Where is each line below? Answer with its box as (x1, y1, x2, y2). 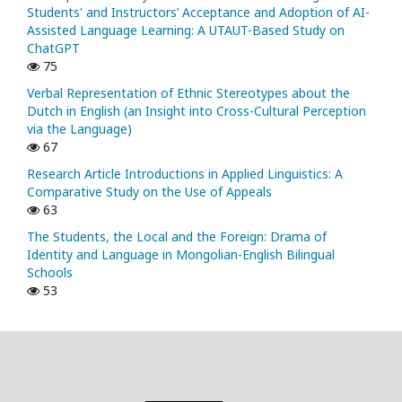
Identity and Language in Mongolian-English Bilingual (27, 245, 335, 263)
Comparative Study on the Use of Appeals (27, 182, 272, 200)
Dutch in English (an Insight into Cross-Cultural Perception (27, 101, 366, 119)
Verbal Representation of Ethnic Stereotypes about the (27, 83, 350, 101)
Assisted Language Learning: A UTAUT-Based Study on (27, 21, 345, 39)
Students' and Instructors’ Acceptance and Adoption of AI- (27, 3, 370, 21)
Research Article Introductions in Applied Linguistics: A (27, 164, 343, 182)
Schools (27, 263, 73, 281)
